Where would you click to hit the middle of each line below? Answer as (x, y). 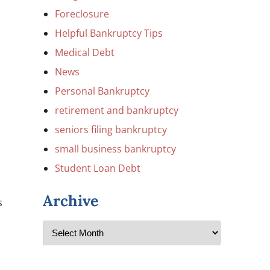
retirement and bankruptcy (117, 110)
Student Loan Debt (98, 168)
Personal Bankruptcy (102, 91)
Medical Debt (85, 52)
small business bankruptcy (115, 149)
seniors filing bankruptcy (111, 130)
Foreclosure (82, 14)
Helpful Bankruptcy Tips (109, 33)
